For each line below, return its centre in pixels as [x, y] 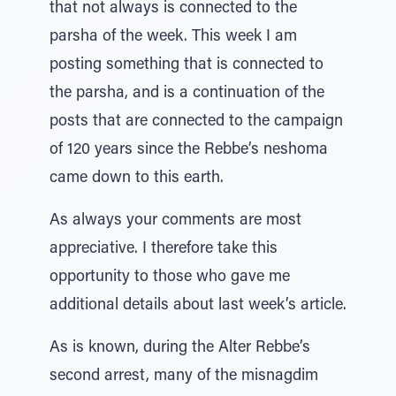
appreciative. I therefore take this [164, 249]
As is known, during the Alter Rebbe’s [180, 348]
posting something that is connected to [187, 65]
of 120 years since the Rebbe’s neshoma [189, 150]
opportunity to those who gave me [170, 278]
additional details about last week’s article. [198, 306]
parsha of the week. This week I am [173, 37]
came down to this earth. [137, 179]
